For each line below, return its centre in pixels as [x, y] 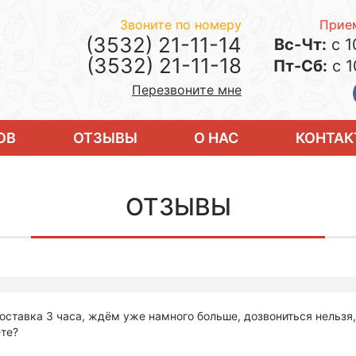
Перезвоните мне [187, 90]
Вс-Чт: [300, 44]
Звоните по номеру [181, 25]
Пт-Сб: [300, 66]
